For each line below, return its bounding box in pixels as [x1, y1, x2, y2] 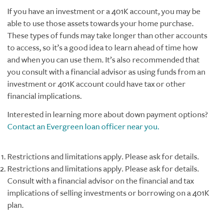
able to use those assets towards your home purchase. [7, 18, 194, 29]
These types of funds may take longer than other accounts [7, 31, 207, 41]
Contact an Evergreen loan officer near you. [7, 121, 159, 132]
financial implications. [7, 91, 82, 101]
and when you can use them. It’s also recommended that [7, 55, 200, 65]
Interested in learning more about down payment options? [7, 109, 208, 120]
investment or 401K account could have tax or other [7, 79, 186, 89]
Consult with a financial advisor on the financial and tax [7, 176, 194, 186]
